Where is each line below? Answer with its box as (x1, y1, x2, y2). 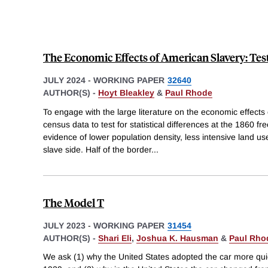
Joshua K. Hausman (136, 233, 218, 243)
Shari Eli (98, 233, 132, 243)
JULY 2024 (43, 75, 86, 85)
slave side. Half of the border (43, 144, 151, 154)
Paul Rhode (165, 87, 212, 98)
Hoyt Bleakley (98, 87, 154, 98)
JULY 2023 (43, 220, 86, 230)
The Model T (43, 194, 104, 210)
